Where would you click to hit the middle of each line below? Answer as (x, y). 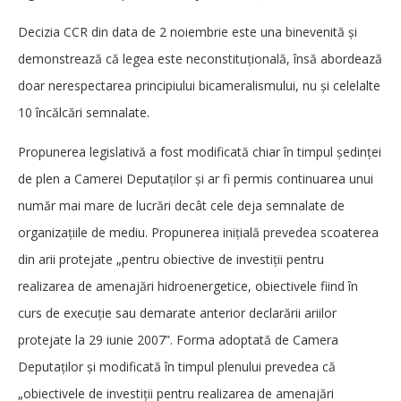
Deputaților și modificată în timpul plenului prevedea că (177, 367)
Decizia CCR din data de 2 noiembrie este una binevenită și (188, 32)
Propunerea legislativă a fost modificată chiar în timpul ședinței (200, 152)
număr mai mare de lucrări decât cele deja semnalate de (181, 206)
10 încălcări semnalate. (85, 113)
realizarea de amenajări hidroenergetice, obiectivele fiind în (188, 286)
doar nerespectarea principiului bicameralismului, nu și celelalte (199, 86)
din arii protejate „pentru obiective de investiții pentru (171, 260)
